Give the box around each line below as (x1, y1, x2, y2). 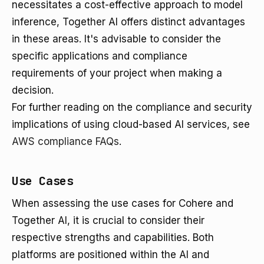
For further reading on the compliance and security (12, 101, 252, 113)
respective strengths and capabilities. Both (12, 232, 214, 243)
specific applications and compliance (12, 50, 187, 62)
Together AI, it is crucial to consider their (12, 214, 204, 226)
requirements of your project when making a (12, 67, 222, 79)
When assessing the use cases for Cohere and (12, 197, 233, 209)
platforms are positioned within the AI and (12, 249, 209, 260)
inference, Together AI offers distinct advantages (12, 16, 245, 28)
